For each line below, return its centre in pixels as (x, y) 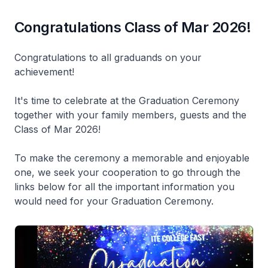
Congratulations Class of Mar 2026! (133, 27)
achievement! (44, 72)
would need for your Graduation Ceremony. (114, 201)
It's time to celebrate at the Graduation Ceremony (127, 100)
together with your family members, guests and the (130, 115)
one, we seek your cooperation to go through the (127, 172)
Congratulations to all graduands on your (108, 57)
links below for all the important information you (124, 187)
